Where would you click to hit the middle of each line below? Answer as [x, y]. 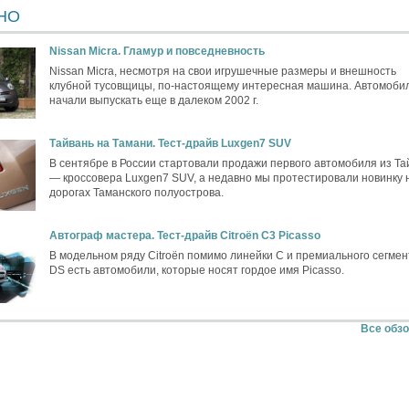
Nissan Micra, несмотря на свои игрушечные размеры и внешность [223, 72]
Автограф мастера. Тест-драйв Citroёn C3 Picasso [185, 236]
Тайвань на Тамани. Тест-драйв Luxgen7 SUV [170, 144]
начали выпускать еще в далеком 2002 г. [154, 101]
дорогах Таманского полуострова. [136, 193]
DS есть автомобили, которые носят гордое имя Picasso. [197, 271]
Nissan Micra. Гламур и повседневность [157, 52]
